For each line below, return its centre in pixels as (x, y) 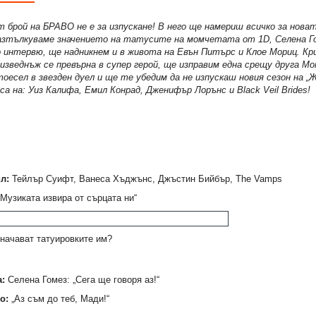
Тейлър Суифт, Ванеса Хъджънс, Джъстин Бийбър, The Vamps (145, 178)
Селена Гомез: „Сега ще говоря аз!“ (82, 279)
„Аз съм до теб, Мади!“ (59, 298)
